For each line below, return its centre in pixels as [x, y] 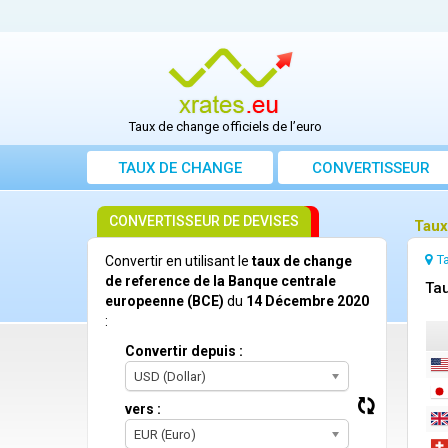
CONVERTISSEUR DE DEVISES [204, 221]
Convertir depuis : [184, 351]
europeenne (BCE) [164, 301]
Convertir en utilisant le [178, 261]
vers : [143, 409]
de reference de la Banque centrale [220, 281]
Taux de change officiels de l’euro [226, 127]
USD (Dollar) [170, 377]
